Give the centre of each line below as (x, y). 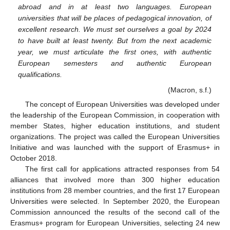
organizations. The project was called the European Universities (115, 136)
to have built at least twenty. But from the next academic (115, 41)
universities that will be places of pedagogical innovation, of (115, 18)
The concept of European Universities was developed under (122, 104)
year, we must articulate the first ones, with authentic (115, 52)
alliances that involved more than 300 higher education (115, 179)
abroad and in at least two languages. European (115, 7)
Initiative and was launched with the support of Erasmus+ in (115, 147)
